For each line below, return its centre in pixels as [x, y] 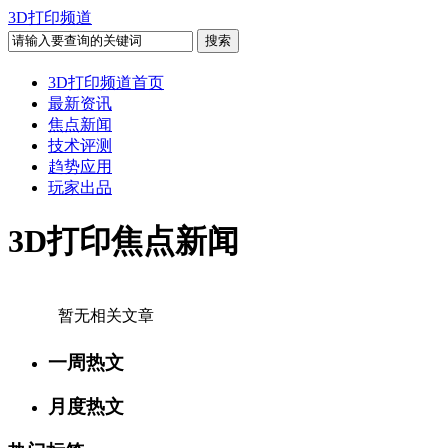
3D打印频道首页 [106, 82]
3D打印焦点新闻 [123, 241]
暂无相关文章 [106, 315]
